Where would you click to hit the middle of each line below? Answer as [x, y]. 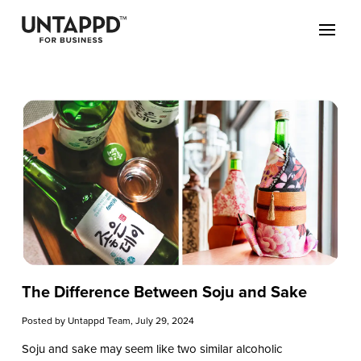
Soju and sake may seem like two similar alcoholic [151, 349]
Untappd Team [99, 320]
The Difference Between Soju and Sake [164, 291]
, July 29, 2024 [162, 320]
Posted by [44, 320]
